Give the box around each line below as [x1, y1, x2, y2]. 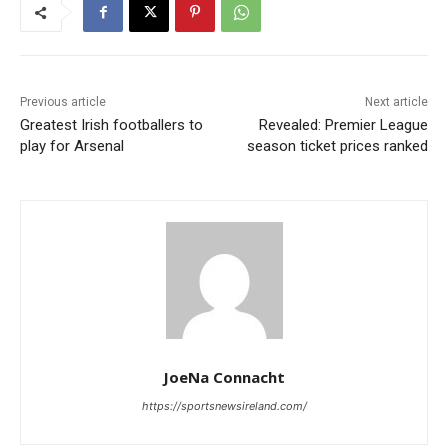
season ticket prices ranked [246, 137, 428, 156]
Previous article [20, 95, 106, 110]
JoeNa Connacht [163, 367, 285, 388]
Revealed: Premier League [258, 116, 428, 135]
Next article [364, 95, 428, 110]
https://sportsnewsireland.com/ [141, 399, 307, 414]
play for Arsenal [20, 137, 124, 156]
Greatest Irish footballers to [20, 116, 203, 135]
